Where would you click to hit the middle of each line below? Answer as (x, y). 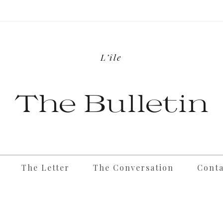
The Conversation (133, 167)
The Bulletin (111, 102)
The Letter (46, 167)
